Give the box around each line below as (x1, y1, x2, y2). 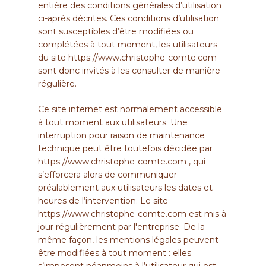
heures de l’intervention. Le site (38, 195, 168, 206)
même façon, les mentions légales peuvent (38, 234, 218, 245)
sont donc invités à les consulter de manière (38, 65, 220, 76)
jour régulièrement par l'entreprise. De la (38, 221, 205, 232)
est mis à (186, 208, 226, 219)
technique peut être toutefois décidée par (38, 142, 213, 154)
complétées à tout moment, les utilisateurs (38, 39, 217, 50)
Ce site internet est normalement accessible (38, 103, 222, 115)
